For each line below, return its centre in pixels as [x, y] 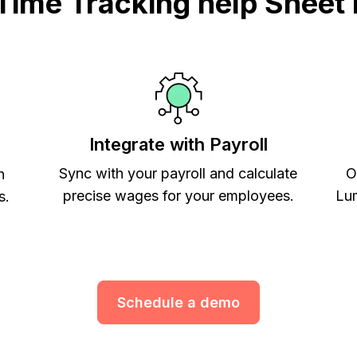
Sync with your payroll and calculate [178, 173]
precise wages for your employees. [178, 195]
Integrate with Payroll [178, 144]
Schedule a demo [178, 302]
